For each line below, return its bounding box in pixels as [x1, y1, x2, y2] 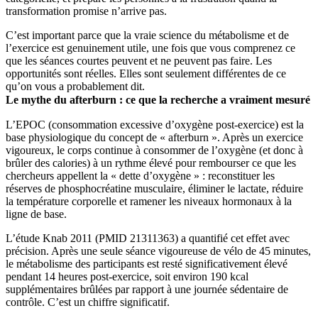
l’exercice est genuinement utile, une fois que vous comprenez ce [6, 41, 295, 54]
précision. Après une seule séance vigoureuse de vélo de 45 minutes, [6, 244, 311, 257]
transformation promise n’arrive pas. [6, 4, 167, 17]
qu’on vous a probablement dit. [6, 79, 145, 92]
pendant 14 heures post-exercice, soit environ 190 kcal [6, 270, 248, 283]
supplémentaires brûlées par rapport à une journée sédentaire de [6, 283, 288, 295]
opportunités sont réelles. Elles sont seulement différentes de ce [6, 67, 286, 79]
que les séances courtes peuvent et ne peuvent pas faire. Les [6, 54, 272, 67]
